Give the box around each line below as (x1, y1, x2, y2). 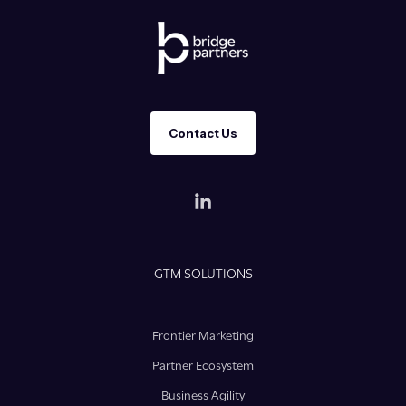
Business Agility (161, 387, 245, 402)
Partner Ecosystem (152, 357, 254, 372)
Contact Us (169, 126, 237, 141)
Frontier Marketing (152, 327, 254, 343)
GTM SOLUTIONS (153, 266, 253, 283)
